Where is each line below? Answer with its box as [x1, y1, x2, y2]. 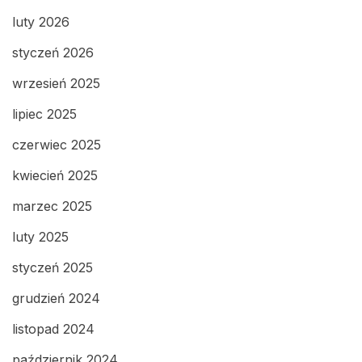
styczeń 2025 [12, 259, 93, 276]
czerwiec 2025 [12, 137, 101, 154]
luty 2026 [12, 14, 69, 31]
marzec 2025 [12, 198, 92, 215]
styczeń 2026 [12, 44, 94, 61]
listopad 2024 [12, 321, 95, 338]
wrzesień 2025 [12, 75, 100, 92]
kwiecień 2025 [12, 167, 98, 184]
